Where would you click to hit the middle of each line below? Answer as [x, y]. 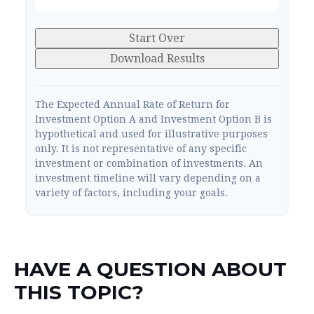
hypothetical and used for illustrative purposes [151, 134]
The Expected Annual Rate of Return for [132, 105]
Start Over [157, 39]
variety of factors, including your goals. [131, 193]
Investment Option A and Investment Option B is [153, 120]
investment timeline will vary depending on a [148, 178]
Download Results [157, 59]
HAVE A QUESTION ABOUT [150, 269]
